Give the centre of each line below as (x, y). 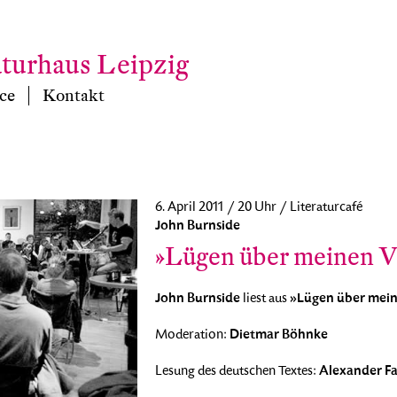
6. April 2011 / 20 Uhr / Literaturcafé (258, 208)
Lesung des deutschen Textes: (237, 372)
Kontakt (73, 96)
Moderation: (192, 336)
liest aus (265, 300)
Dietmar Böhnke (278, 335)
